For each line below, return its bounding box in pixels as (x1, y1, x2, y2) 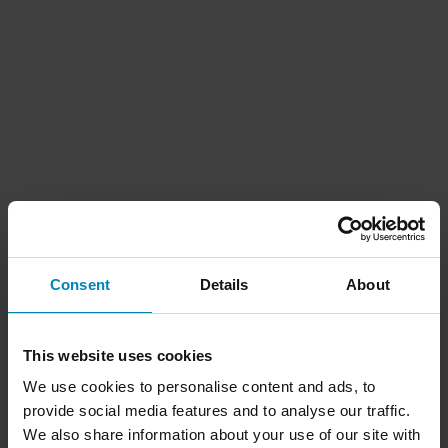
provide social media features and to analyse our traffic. (23, 402, 411, 419)
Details (199, 275, 249, 293)
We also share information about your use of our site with (23, 426, 421, 443)
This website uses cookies (23, 346, 213, 364)
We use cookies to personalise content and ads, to (23, 378, 376, 395)
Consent (50, 275, 110, 293)
